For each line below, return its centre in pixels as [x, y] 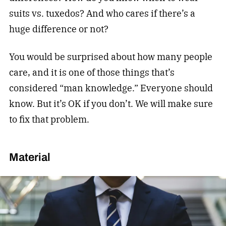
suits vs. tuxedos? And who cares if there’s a [102, 13]
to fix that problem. [49, 119]
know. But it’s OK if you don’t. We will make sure [111, 103]
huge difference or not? [59, 29]
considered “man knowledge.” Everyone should [111, 88]
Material [30, 157]
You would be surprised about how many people [110, 56]
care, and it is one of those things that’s [92, 72]
